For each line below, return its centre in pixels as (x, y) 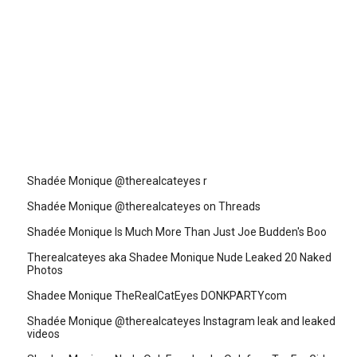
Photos (45, 270)
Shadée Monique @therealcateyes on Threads (144, 206)
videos (43, 333)
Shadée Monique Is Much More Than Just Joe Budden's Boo (177, 231)
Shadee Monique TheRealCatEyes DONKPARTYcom (157, 295)
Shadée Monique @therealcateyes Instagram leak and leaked (181, 321)
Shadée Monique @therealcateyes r (117, 180)
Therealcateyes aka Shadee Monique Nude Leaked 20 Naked (179, 257)
